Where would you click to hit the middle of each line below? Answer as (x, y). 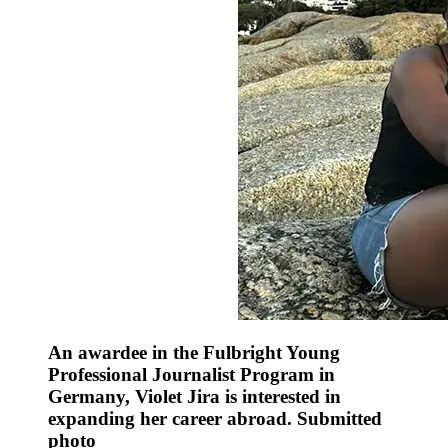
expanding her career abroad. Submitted (215, 419)
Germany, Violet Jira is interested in (194, 397)
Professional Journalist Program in (191, 375)
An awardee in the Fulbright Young (194, 353)
